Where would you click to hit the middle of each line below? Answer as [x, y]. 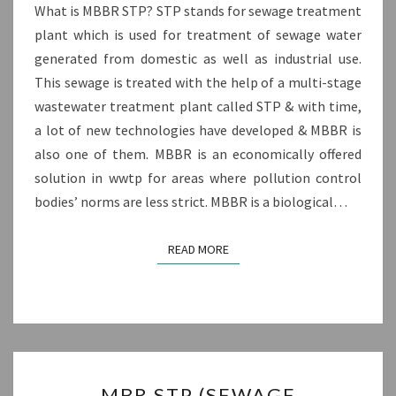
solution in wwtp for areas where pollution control [198, 178]
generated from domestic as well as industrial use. [198, 59]
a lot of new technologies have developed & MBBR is [198, 130]
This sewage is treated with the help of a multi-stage [198, 83]
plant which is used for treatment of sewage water [198, 35]
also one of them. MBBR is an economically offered [198, 154]
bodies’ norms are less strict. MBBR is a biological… [191, 202]
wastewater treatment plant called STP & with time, [198, 107]
